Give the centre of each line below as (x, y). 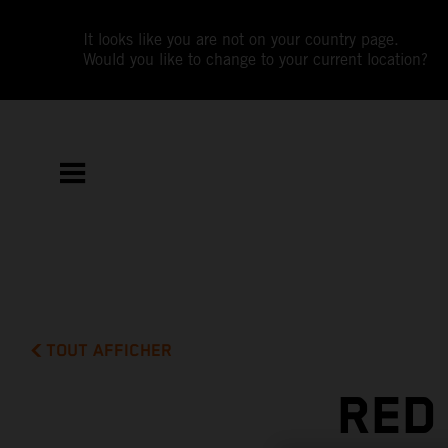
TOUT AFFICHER (109, 350)
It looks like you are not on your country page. (241, 39)
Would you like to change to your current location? (256, 59)
